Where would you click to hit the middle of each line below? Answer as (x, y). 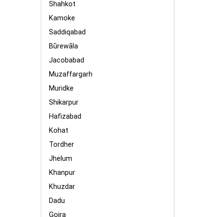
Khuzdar (62, 187)
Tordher (62, 145)
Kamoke (62, 18)
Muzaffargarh (71, 74)
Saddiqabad (67, 32)
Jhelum (61, 159)
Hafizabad (65, 116)
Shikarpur (64, 102)
